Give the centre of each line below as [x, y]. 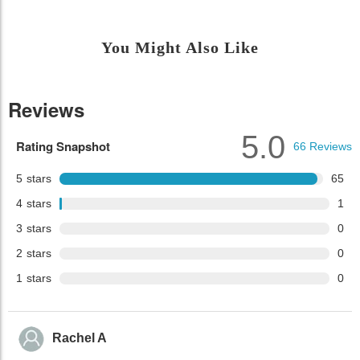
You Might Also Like [180, 47]
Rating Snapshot [63, 146]
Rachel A [80, 338]
